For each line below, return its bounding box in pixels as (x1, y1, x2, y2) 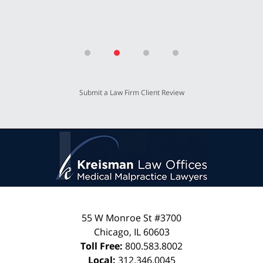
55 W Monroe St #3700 (82, 211, 181, 224)
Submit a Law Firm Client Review (79, 87, 184, 97)
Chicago (93, 225, 129, 238)
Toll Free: (80, 239, 125, 252)
